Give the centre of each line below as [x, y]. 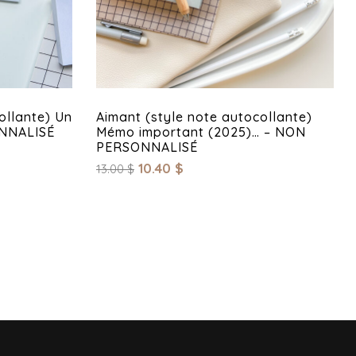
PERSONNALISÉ [147, 147]
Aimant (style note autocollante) [204, 117]
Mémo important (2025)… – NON [201, 132]
